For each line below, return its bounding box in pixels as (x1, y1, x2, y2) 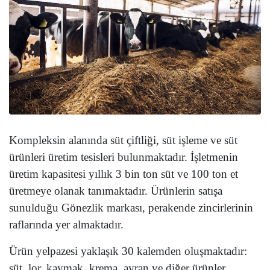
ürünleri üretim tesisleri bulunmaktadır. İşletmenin (9, 151, 238, 164)
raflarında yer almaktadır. (9, 218, 124, 231)
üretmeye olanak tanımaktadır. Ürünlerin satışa (9, 184, 222, 198)
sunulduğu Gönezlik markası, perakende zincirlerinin (9, 201, 253, 215)
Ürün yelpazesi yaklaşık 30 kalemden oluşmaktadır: (9, 245, 247, 258)
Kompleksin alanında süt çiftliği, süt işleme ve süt (9, 134, 237, 147)
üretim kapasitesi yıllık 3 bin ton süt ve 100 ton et (9, 168, 238, 181)
